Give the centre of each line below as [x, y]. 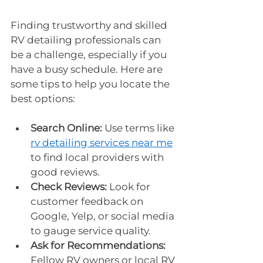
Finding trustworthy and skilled [90, 25]
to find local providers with [98, 157]
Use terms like [139, 128]
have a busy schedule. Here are [88, 69]
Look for [130, 186]
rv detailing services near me [102, 142]
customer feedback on [88, 201]
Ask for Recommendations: [98, 245]
